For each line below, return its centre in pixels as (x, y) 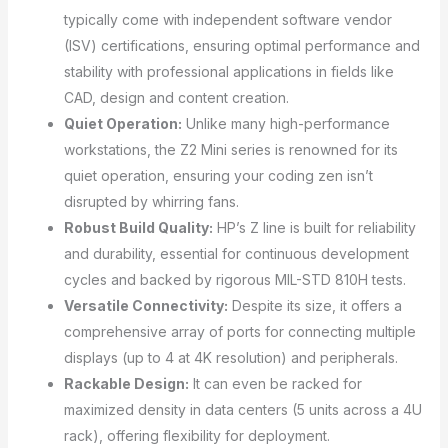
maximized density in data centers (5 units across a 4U (242, 409)
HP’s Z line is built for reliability (314, 227)
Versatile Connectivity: (145, 305)
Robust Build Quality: (138, 227)
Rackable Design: (126, 383)
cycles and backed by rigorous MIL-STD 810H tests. (234, 279)
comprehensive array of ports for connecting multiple (239, 331)
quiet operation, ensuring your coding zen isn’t (218, 175)
